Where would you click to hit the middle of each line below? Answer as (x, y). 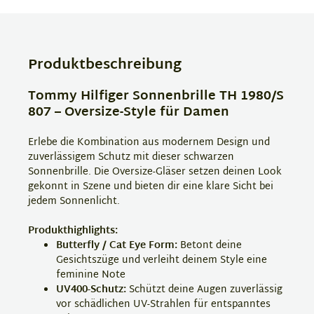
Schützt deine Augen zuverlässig (204, 290)
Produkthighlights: (73, 231)
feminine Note (91, 275)
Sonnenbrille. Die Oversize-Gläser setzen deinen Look (155, 172)
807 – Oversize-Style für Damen (129, 113)
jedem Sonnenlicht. (74, 202)
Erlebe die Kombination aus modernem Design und (149, 143)
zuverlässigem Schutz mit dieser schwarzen (131, 158)
